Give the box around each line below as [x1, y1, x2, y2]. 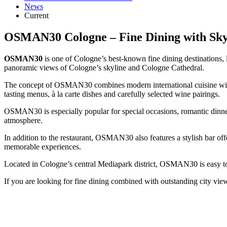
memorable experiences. [4, 142, 81, 151]
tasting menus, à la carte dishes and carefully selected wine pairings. [4, 89, 220, 98]
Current [24, 11, 49, 20]
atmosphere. [4, 116, 43, 125]
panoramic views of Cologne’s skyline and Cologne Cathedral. [4, 63, 204, 72]
